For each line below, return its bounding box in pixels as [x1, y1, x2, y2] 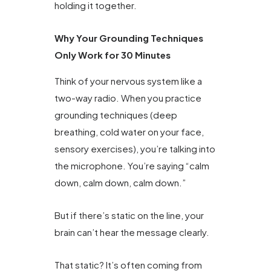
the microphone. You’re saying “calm [54, 159, 209, 171]
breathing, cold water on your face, [54, 125, 204, 137]
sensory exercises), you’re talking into [54, 142, 215, 154]
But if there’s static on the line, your [54, 209, 204, 221]
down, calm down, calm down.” [54, 176, 186, 188]
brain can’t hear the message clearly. [54, 226, 209, 238]
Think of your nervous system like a [54, 74, 202, 87]
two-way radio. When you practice [54, 91, 201, 103]
